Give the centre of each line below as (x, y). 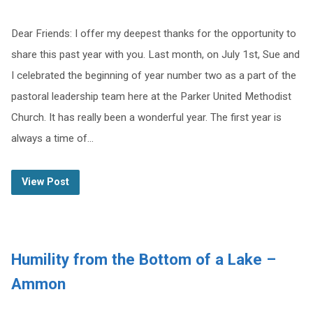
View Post (45, 182)
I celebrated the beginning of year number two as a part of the (153, 75)
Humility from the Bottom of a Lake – (143, 259)
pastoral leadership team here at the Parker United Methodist (151, 96)
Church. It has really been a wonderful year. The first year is (146, 117)
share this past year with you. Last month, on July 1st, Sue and (155, 54)
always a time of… (52, 138)
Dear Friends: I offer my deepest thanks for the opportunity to (153, 34)
